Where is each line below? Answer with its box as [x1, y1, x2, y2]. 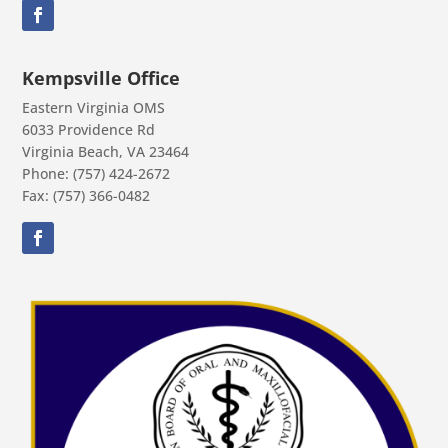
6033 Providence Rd [22, 119, 156, 139]
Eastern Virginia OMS [22, 97, 166, 117]
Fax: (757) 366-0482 [22, 185, 151, 205]
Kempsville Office [22, 65, 181, 90]
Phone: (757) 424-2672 [22, 163, 171, 183]
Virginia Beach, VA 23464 [22, 141, 190, 161]
